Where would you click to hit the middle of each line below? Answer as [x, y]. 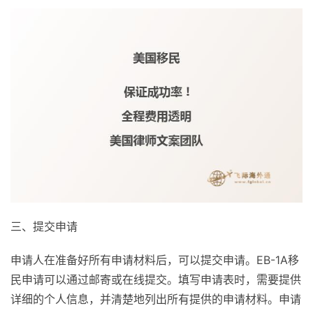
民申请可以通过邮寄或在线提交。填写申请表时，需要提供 [156, 280]
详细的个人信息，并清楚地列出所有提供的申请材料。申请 [156, 299]
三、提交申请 [44, 227]
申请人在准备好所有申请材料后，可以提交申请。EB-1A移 [155, 260]
